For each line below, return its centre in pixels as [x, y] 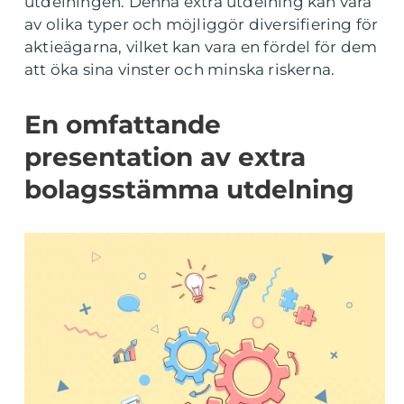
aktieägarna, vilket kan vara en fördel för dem [201, 47]
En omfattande [123, 124]
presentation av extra [165, 157]
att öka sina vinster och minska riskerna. [180, 69]
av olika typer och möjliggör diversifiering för [202, 24]
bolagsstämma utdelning [189, 189]
